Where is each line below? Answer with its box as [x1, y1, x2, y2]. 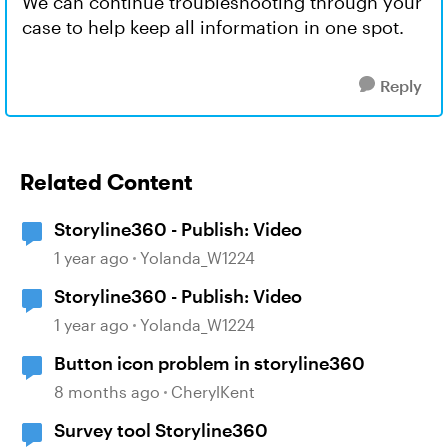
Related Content [20, 168, 192, 196]
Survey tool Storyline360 [54, 419, 268, 441]
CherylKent [171, 382, 255, 401]
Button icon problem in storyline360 [54, 352, 365, 374]
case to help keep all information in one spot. [22, 16, 404, 38]
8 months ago [54, 382, 160, 401]
